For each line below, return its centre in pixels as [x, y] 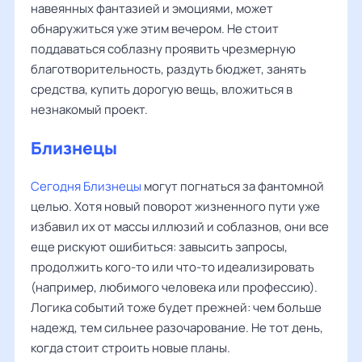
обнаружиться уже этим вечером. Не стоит [155, 29]
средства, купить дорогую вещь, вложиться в [162, 89]
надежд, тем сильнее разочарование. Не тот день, [177, 328]
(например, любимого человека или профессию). [174, 287]
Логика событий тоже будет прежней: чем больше [176, 307]
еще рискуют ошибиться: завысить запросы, [159, 247]
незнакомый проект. [89, 109]
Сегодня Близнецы [86, 186]
